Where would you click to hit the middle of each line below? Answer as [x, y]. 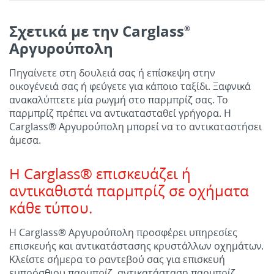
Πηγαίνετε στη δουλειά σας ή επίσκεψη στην [112, 73]
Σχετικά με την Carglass [97, 31]
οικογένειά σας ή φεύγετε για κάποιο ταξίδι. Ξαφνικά [130, 86]
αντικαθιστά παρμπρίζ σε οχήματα [129, 191]
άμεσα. [25, 140]
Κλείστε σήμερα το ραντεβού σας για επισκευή [117, 259]
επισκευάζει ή [142, 174]
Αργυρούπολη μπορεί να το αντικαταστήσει [159, 127]
